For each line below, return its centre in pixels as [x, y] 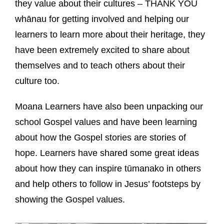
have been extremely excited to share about [102, 50]
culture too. [37, 81]
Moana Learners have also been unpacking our [109, 106]
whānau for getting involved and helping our [102, 19]
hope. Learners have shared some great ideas [107, 153]
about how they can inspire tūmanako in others [108, 168]
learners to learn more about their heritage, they [110, 34]
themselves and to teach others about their [100, 65]
